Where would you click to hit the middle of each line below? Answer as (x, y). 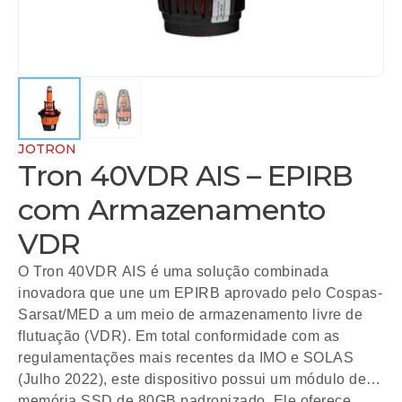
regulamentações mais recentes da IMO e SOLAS (186, 358)
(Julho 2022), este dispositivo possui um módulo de (192, 380)
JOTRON (47, 149)
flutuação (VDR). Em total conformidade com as (179, 336)
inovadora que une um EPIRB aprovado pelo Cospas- (200, 293)
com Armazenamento (171, 210)
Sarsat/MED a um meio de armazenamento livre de (190, 315)
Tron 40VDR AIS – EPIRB (185, 176)
